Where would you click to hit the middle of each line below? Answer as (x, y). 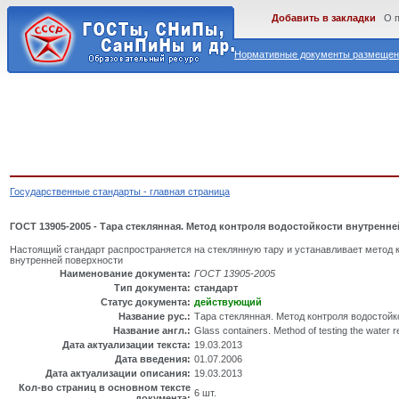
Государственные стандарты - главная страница (120, 191)
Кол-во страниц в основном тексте (105, 388)
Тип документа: (152, 288)
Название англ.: (152, 331)
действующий (228, 302)
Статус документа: (146, 302)
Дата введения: (153, 359)
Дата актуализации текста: (126, 345)
